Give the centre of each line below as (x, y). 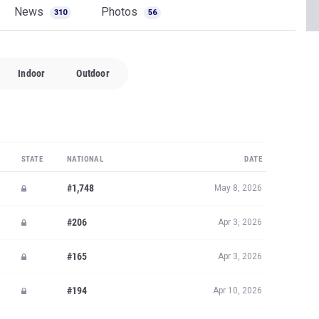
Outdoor (93, 73)
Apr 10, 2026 (237, 291)
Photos (121, 12)
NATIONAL (85, 159)
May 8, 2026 (238, 188)
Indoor (32, 73)
